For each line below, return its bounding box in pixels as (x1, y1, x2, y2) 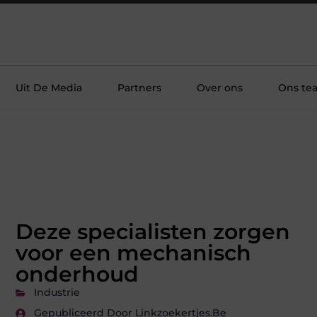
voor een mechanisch (16, 240, 251, 267)
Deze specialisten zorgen (16, 219, 290, 246)
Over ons (197, 81, 243, 94)
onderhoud (16, 261, 139, 288)
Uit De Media (16, 81, 82, 94)
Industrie (34, 286, 80, 299)
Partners (117, 81, 161, 94)
